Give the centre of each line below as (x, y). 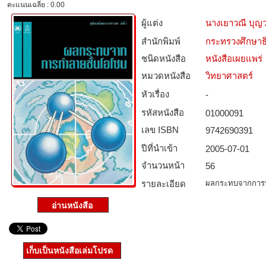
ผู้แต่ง (152, 23)
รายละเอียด (164, 184)
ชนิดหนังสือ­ (164, 58)
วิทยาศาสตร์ (229, 76)
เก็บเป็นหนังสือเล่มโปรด (69, 251)
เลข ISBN (160, 130)
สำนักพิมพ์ (161, 41)
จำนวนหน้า (163, 165)
